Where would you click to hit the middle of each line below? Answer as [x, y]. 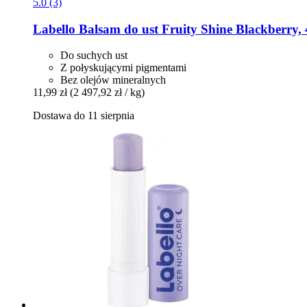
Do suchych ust [94, 56]
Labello [54, 29]
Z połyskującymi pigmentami [123, 68]
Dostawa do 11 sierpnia [84, 116]
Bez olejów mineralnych [113, 80]
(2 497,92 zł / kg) [107, 93]
